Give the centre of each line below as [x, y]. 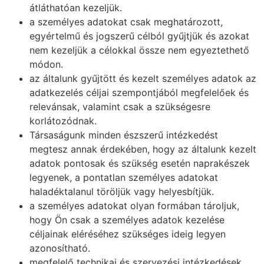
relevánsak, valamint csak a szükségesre [120, 107]
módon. [46, 65]
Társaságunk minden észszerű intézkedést [124, 135]
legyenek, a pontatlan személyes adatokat [124, 178]
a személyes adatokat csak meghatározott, [126, 22]
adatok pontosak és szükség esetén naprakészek [140, 164]
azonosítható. [60, 248]
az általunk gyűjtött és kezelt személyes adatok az [143, 79]
